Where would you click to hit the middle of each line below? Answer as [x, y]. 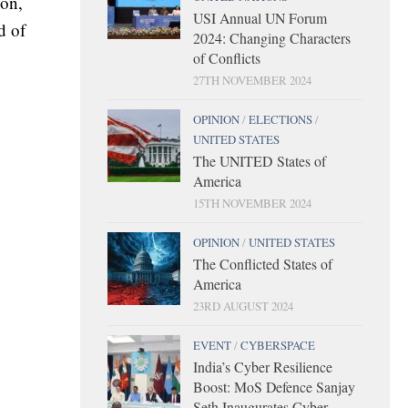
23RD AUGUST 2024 [243, 306]
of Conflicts [227, 57]
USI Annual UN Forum [260, 17]
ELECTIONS [280, 119]
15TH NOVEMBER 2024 [252, 203]
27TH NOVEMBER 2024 [252, 80]
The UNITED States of [260, 160]
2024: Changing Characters [272, 37]
